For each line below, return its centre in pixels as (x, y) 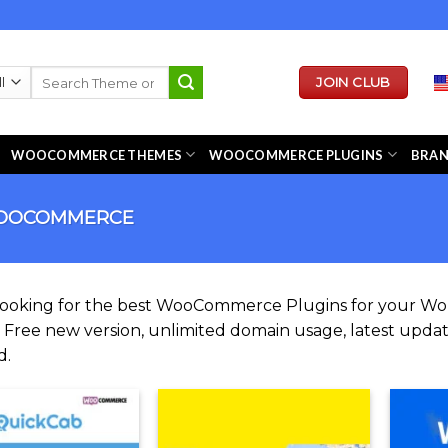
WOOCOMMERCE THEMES (97, 154)
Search (51, 74)
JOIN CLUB (353, 82)
